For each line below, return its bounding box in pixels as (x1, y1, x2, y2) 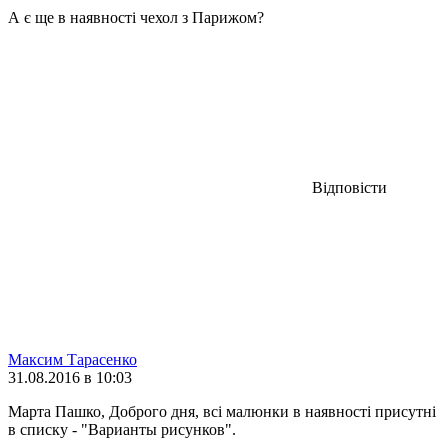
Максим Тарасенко (8, 350, 137, 368)
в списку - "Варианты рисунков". (8, 420, 236, 438)
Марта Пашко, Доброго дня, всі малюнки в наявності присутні (8, 402, 436, 420)
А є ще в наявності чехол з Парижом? (8, 8, 264, 26)
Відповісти (312, 178, 387, 196)
